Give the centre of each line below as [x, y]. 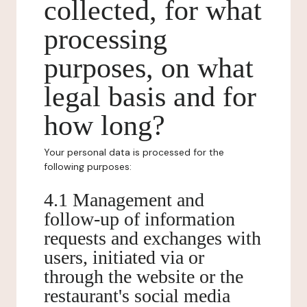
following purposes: [88, 167]
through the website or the [144, 277]
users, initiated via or [124, 257]
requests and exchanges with [152, 238]
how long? [105, 125]
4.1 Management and [124, 200]
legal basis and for [150, 97]
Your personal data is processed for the [134, 152]
